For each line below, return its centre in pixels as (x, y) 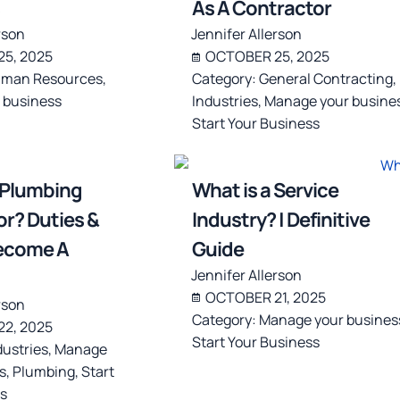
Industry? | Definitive (280, 219)
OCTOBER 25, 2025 (267, 57)
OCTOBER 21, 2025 (265, 297)
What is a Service (265, 190)
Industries (225, 101)
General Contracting (325, 79)
